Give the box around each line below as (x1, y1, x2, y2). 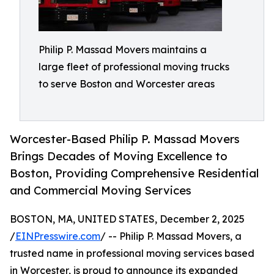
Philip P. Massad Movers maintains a (39, 43, 207, 56)
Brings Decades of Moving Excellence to (10, 149, 228, 163)
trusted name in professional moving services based (10, 247, 254, 260)
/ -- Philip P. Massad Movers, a (100, 230, 242, 243)
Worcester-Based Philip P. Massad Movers (10, 132, 240, 146)
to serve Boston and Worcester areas (39, 78, 215, 90)
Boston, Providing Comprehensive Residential (10, 166, 259, 180)
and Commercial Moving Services (10, 183, 191, 198)
